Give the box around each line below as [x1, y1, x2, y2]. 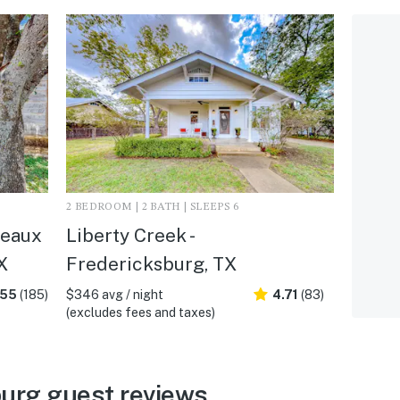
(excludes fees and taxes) [65, 304, 215, 320]
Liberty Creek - [65, 223, 193, 246]
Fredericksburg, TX [65, 252, 237, 275]
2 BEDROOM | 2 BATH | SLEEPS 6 [65, 201, 239, 212]
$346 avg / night [65, 287, 163, 302]
